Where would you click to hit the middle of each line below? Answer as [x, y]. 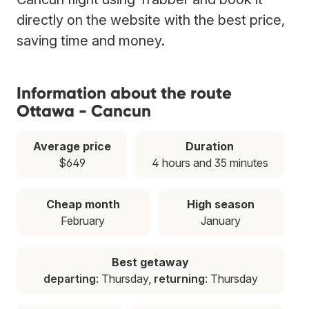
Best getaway [150, 262]
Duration [210, 146]
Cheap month [83, 204]
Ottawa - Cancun [84, 110]
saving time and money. [91, 40]
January [221, 220]
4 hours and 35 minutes [210, 162]
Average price [72, 146]
